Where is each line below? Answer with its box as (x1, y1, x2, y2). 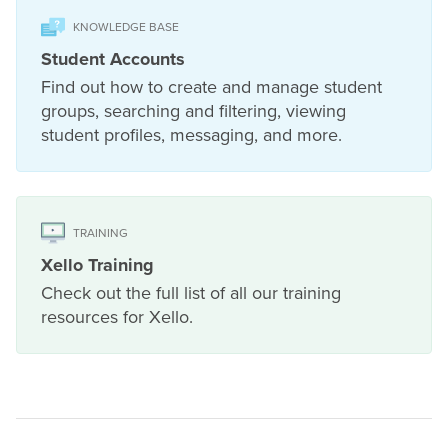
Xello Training (41, 254, 154, 277)
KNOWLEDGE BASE (73, 20, 179, 35)
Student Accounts (41, 48, 185, 71)
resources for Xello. (41, 306, 193, 329)
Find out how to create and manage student (41, 76, 382, 99)
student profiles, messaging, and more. (41, 124, 342, 147)
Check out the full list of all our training (41, 282, 341, 305)
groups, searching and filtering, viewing (41, 100, 346, 123)
